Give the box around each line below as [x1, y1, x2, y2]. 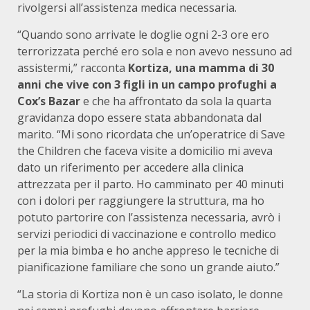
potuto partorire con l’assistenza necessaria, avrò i [17, 210, 280, 225]
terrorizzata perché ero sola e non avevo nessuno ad [17, 44, 292, 59]
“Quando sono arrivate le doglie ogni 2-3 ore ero [17, 27, 269, 42]
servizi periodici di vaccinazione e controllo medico [17, 226, 276, 241]
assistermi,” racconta [17, 60, 128, 75]
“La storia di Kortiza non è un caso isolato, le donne [17, 286, 283, 302]
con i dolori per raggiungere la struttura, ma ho [17, 193, 264, 208]
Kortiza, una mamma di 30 [128, 60, 274, 75]
